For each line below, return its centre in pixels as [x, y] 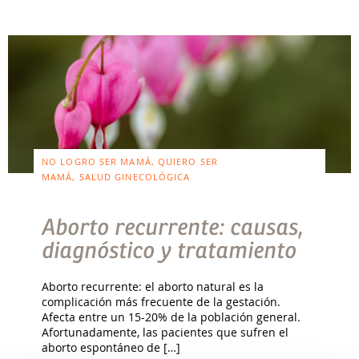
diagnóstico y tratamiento [169, 250]
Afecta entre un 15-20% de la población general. [171, 317]
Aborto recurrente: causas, [173, 227]
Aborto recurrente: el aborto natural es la [153, 286]
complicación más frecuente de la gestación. [161, 301]
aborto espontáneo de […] [111, 347]
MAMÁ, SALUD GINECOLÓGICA [116, 176]
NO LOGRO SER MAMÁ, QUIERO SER [130, 161]
